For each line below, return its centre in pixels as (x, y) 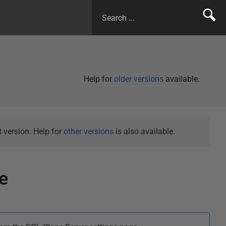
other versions (88, 131)
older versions (139, 79)
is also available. (144, 131)
